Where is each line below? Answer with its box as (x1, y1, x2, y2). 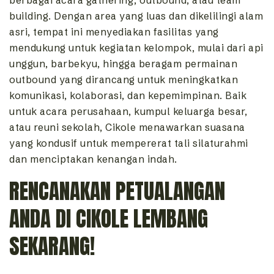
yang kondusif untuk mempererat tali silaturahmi (9, 137, 248, 150)
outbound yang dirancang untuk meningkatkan (9, 73, 238, 86)
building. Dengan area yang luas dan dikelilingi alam (9, 10, 263, 23)
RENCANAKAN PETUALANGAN (9, 175, 225, 208)
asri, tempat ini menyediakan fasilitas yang (9, 26, 219, 39)
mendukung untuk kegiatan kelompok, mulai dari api (9, 42, 264, 54)
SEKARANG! (9, 230, 95, 263)
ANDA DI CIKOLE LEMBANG (9, 202, 208, 235)
